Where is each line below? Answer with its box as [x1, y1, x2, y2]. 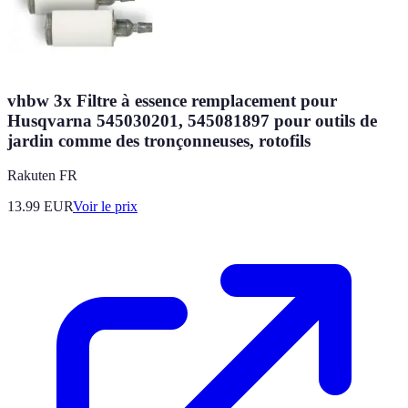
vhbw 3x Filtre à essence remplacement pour [7, 90, 337, 110]
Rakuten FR [7, 168, 77, 184]
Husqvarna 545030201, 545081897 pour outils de [7, 110, 377, 130]
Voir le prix [73, 199, 138, 215]
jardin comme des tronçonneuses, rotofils [7, 130, 311, 150]
